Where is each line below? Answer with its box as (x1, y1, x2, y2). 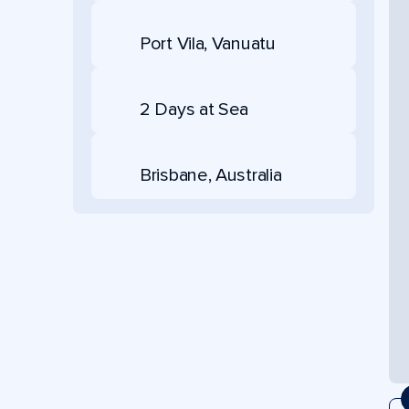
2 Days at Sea (140, 98, 249, 121)
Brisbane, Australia (140, 163, 282, 186)
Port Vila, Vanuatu (140, 32, 276, 55)
